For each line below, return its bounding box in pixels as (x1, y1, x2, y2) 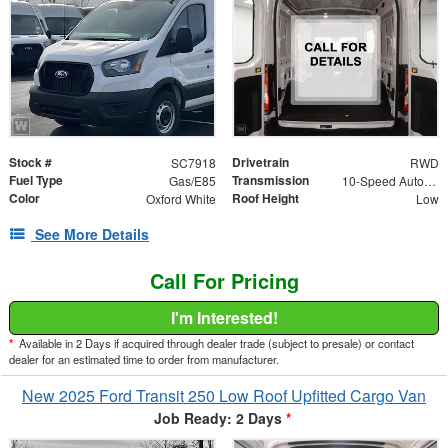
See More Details (35, 224, 149, 245)
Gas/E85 (168, 172, 216, 190)
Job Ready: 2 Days (154, 408, 282, 429)
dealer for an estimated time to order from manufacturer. (9, 351, 279, 368)
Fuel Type (9, 171, 63, 190)
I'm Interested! (170, 306, 278, 330)
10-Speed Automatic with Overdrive (423, 172, 436, 190)
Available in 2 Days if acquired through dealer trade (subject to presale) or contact (16, 335, 414, 352)
